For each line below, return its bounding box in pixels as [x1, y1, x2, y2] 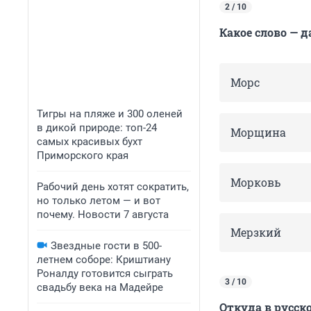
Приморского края [37, 149, 128, 162]
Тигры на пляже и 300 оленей [37, 108, 183, 120]
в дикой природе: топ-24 [37, 121, 157, 134]
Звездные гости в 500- [51, 239, 162, 252]
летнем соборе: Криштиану [37, 253, 171, 266]
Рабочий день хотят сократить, [37, 180, 189, 193]
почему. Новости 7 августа [37, 208, 169, 221]
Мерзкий [230, 225, 281, 240]
